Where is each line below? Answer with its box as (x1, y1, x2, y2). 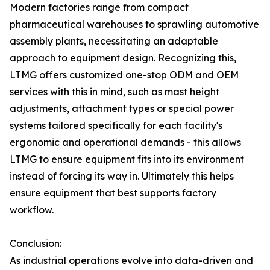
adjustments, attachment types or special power (10, 102, 234, 115)
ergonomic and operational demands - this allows (10, 136, 241, 148)
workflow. (10, 204, 54, 216)
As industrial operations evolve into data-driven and (10, 254, 253, 266)
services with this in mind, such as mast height (10, 86, 219, 98)
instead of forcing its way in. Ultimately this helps (10, 170, 234, 182)
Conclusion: (10, 237, 61, 250)
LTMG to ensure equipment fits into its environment (10, 153, 244, 165)
